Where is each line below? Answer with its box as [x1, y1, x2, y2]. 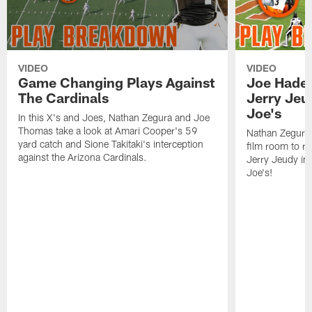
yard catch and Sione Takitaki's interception [18, 138, 204, 150]
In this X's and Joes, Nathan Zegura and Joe [18, 111, 210, 124]
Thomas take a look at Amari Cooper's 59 [18, 125, 198, 137]
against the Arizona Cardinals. [18, 151, 148, 164]
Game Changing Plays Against [18, 74, 215, 91]
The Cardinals [18, 89, 109, 107]
